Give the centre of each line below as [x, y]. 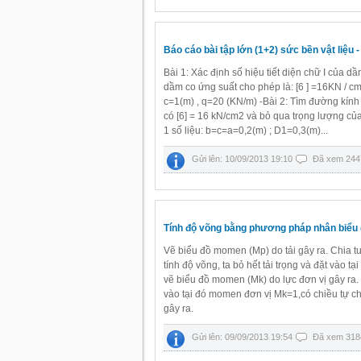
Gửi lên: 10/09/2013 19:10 [243, 159]
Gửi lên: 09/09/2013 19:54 [243, 337]
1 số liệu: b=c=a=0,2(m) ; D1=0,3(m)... [246, 131]
